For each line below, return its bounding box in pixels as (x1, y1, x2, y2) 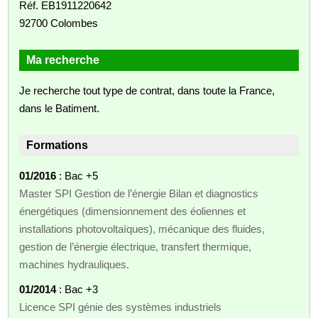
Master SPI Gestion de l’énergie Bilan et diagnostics (19, 187, 259, 199)
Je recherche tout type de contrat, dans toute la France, (19, 84, 275, 97)
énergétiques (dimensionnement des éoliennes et (19, 204, 246, 217)
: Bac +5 (56, 169, 99, 182)
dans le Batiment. (19, 102, 100, 114)
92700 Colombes (19, 16, 99, 29)
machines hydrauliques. (19, 258, 130, 270)
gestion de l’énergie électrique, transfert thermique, (19, 240, 252, 253)
